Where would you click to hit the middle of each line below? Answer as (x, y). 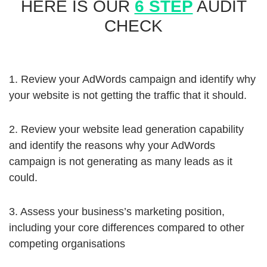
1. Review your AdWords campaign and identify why (132, 79)
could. (23, 178)
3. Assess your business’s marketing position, (117, 212)
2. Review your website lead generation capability (126, 129)
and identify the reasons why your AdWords (112, 145)
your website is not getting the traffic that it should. (128, 95)
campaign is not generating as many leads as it (121, 162)
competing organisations (67, 244)
